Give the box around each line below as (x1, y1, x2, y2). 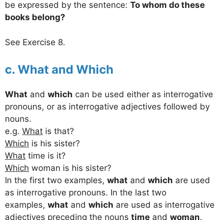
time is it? (26, 151, 66, 161)
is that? (43, 126, 74, 137)
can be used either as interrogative (73, 89, 213, 100)
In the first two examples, (5, 175, 107, 186)
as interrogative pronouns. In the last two (5, 188, 166, 198)
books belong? (5, 12, 65, 23)
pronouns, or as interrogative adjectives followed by (5, 102, 210, 112)
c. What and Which (5, 62, 113, 77)
